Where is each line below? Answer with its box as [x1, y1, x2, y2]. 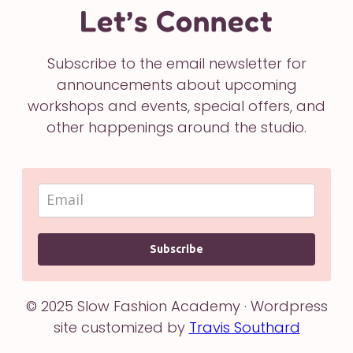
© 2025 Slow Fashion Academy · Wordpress [25, 295, 328, 316]
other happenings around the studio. [46, 117, 307, 137]
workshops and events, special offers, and [28, 95, 325, 116]
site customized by [53, 317, 189, 337]
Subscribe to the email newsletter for [46, 53, 307, 73]
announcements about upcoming [56, 74, 297, 95]
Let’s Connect [80, 2, 273, 39]
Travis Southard [188, 317, 300, 337]
